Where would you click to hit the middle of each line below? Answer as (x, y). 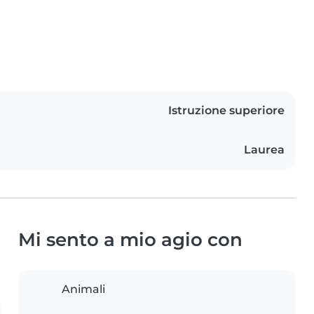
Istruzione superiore (226, 111)
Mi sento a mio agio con (130, 240)
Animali (83, 289)
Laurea (264, 150)
